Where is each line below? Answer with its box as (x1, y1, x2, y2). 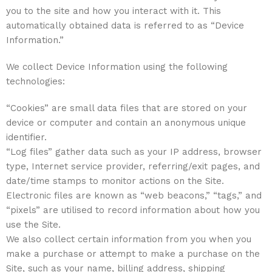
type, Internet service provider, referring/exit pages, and (6, 161, 260, 172)
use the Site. (6, 219, 61, 230)
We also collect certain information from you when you (6, 234, 251, 245)
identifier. (6, 132, 47, 143)
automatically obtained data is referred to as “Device (6, 20, 244, 31)
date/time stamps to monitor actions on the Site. (6, 175, 224, 186)
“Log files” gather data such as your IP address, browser (6, 146, 262, 157)
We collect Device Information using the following (6, 61, 228, 72)
